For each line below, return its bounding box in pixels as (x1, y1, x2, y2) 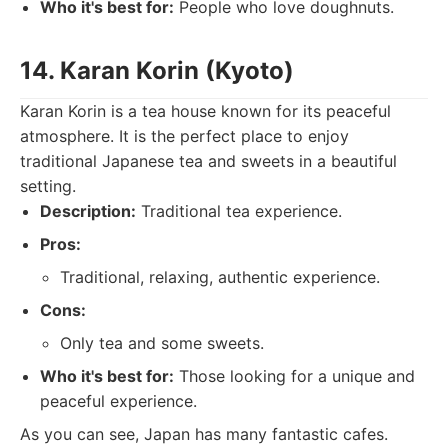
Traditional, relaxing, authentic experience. (60, 267, 380, 287)
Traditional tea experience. (136, 201, 342, 221)
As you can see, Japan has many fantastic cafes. (20, 424, 388, 444)
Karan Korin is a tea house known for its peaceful (20, 101, 391, 121)
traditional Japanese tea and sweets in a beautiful (20, 151, 397, 171)
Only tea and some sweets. (60, 333, 264, 353)
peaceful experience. (40, 391, 197, 411)
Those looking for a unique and (174, 366, 415, 386)
